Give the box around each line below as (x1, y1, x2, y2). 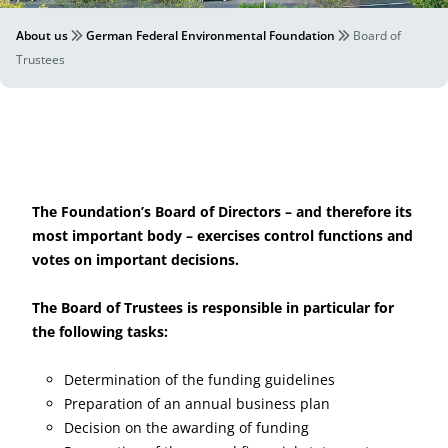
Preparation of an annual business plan (64, 394, 330, 413)
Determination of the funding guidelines (64, 370, 335, 389)
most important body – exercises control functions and (32, 226, 413, 245)
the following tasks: (32, 322, 168, 341)
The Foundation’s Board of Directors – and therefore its (32, 202, 412, 221)
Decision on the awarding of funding (64, 418, 309, 437)
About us (16, 27, 68, 44)
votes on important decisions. (32, 250, 239, 269)
